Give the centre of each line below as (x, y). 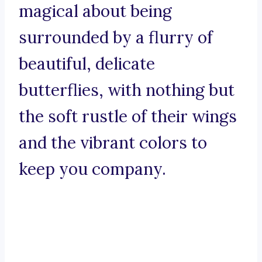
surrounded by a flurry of (116, 38)
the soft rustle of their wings (128, 117)
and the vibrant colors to (113, 143)
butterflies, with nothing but (127, 90)
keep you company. (92, 169)
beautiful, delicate (87, 64)
